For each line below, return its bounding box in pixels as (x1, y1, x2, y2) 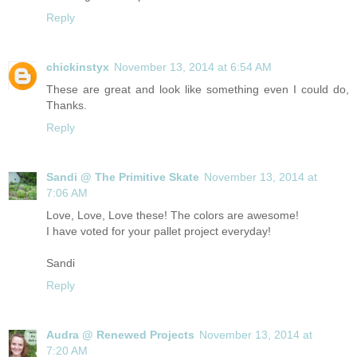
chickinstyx (46, 61, 109, 74)
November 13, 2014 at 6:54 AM (114, 61, 272, 74)
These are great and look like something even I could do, (46, 83, 349, 96)
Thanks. (46, 99, 87, 112)
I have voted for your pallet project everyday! (46, 225, 271, 238)
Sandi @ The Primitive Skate (46, 171, 199, 184)
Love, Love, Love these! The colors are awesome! (46, 209, 299, 222)
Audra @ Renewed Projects (46, 328, 194, 342)
